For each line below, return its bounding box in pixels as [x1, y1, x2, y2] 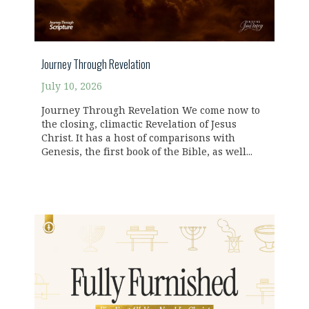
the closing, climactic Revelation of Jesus [41, 119, 237, 131]
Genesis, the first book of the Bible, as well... [41, 146, 252, 159]
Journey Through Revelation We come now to [41, 105, 260, 117]
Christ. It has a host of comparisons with [41, 132, 235, 145]
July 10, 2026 [41, 81, 102, 93]
